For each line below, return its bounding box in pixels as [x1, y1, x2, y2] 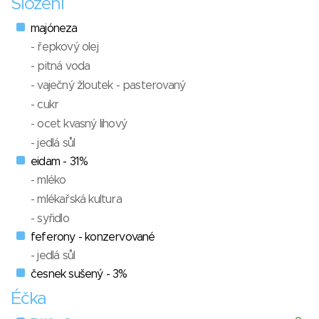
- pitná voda [31, 61, 90, 73]
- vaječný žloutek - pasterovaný [31, 80, 186, 92]
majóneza [31, 23, 78, 35]
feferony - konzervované [31, 231, 155, 244]
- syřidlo [31, 213, 69, 225]
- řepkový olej [31, 41, 98, 53]
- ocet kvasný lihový [31, 118, 127, 130]
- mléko [31, 174, 66, 187]
